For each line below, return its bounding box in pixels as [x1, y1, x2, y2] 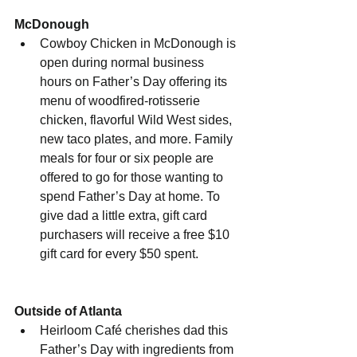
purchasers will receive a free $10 [40, 228, 233, 242]
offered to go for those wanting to [40, 171, 226, 185]
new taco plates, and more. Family [40, 132, 236, 147]
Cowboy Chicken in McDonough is [40, 37, 239, 51]
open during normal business [40, 56, 207, 70]
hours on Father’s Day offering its [40, 75, 230, 89]
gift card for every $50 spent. [40, 247, 198, 261]
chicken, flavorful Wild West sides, [40, 113, 235, 127]
